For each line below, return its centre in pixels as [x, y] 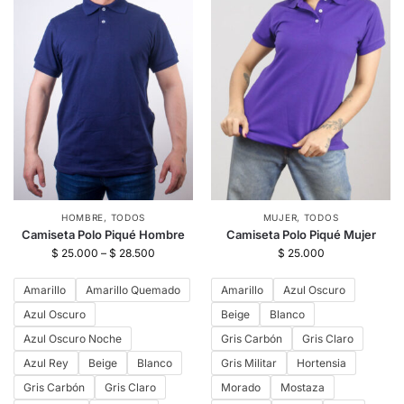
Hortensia [321, 363]
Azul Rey [46, 363]
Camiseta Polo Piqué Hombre [103, 234]
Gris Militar [249, 363]
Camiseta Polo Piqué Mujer [301, 234]
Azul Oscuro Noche [73, 338]
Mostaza [303, 387]
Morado [241, 387]
